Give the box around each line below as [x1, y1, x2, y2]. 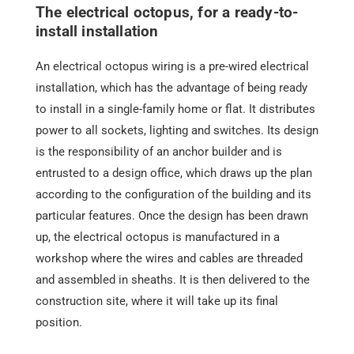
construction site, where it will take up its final [35, 294, 278, 309]
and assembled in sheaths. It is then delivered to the [35, 273, 310, 288]
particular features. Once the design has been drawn [35, 209, 308, 224]
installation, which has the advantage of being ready [35, 81, 307, 96]
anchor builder [171, 145, 247, 160]
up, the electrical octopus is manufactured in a [35, 230, 280, 245]
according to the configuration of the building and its [35, 187, 311, 202]
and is [247, 145, 282, 160]
